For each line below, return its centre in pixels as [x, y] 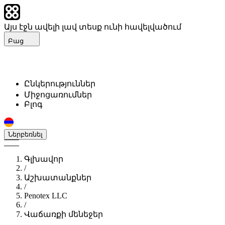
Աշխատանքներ [58, 178]
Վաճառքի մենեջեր [64, 214]
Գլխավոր [44, 159]
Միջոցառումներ [58, 95]
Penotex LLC [46, 196]
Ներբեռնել [25, 134]
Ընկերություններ [60, 84]
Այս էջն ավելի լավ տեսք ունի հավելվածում [93, 27]
